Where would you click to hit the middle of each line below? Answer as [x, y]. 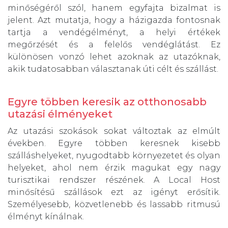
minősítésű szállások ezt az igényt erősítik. [114, 192]
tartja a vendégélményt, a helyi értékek [114, 33]
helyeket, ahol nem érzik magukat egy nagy [114, 168]
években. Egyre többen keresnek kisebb [114, 144]
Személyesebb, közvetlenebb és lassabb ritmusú [114, 205]
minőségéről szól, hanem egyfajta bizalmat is [114, 8]
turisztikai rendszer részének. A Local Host [114, 180]
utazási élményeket [60, 114]
